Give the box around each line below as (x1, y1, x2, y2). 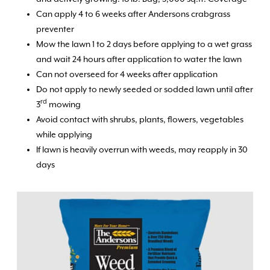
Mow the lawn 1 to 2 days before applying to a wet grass (36, 39, 252, 49)
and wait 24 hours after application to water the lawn (36, 54, 243, 64)
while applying (36, 129, 92, 139)
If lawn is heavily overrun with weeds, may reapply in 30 (36, 144, 248, 154)
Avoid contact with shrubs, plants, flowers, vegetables (36, 114, 243, 124)
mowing (47, 99, 81, 109)
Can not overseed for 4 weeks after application (36, 69, 219, 79)
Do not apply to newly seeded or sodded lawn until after (36, 84, 253, 94)
